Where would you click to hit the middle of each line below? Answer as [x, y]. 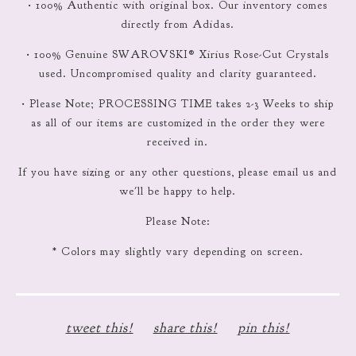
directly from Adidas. [178, 24]
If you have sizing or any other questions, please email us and [178, 172]
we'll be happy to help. [178, 191]
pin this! [263, 327]
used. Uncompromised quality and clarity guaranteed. [178, 73]
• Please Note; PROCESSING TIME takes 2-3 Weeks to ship [178, 103]
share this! [185, 327]
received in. [178, 141]
